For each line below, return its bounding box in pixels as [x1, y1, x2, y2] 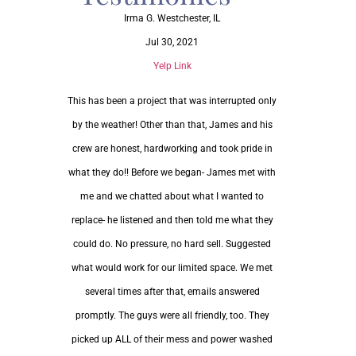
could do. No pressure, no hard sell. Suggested [73, 238, 272, 250]
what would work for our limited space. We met [72, 262, 273, 274]
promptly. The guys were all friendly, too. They [75, 310, 269, 322]
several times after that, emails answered [84, 286, 260, 298]
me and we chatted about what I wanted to [80, 191, 265, 203]
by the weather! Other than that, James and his [72, 119, 273, 131]
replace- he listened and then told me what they [71, 215, 273, 226]
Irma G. [124, 12, 156, 24]
